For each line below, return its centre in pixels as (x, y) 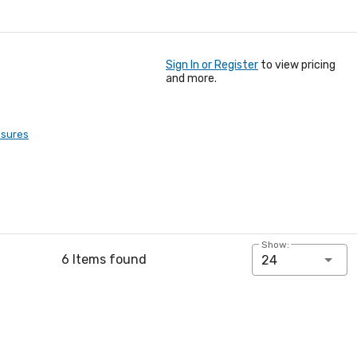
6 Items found (104, 259)
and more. (191, 78)
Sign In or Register (212, 65)
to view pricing (297, 65)
